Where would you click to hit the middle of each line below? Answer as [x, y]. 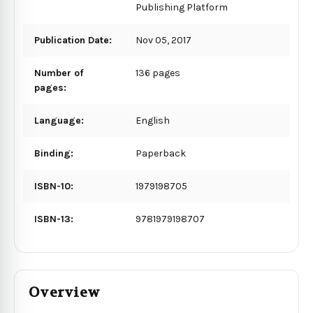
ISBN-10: [54, 186]
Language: [59, 120]
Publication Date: [73, 40]
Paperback [161, 153]
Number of [59, 73]
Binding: [54, 153]
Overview [64, 292]
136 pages [158, 73]
